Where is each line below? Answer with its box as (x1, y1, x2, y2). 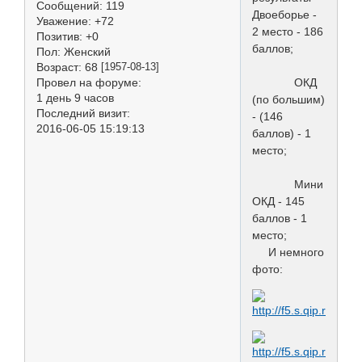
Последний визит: (36, 106, 130, 120)
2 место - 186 (252, 25, 323, 39)
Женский (61, 44, 111, 58)
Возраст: (36, 60, 82, 74)
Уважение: (36, 14, 91, 27)
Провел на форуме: (36, 75, 141, 89)
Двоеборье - (252, 8, 317, 22)
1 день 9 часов (36, 90, 114, 104)
